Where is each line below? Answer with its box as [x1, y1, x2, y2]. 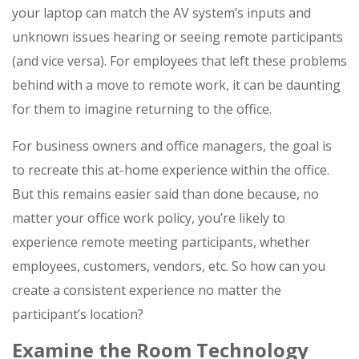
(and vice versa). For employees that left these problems [12, 52, 347, 71]
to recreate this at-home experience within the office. [12, 161, 329, 179]
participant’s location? [12, 305, 143, 324]
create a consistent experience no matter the [12, 281, 281, 300]
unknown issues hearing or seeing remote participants [12, 28, 343, 46]
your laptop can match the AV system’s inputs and [12, 4, 311, 22]
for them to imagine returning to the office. [12, 100, 272, 119]
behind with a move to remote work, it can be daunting [12, 76, 341, 95]
